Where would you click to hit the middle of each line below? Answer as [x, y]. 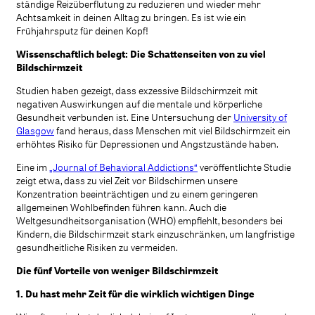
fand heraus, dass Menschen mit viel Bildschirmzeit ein [172, 130]
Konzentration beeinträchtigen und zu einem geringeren [137, 193]
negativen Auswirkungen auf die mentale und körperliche [139, 103]
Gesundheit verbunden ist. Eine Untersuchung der [125, 117]
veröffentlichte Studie [244, 167]
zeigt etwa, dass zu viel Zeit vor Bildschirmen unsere [127, 180]
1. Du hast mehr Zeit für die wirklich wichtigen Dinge [135, 293]
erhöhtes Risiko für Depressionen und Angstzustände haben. [147, 143]
